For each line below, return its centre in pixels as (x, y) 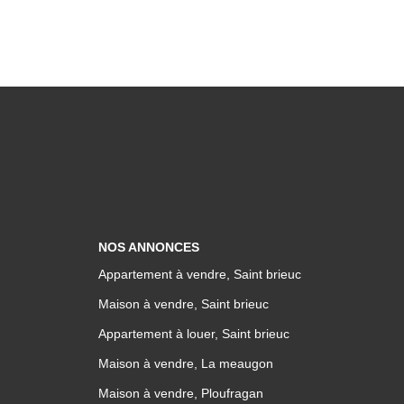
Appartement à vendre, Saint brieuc (199, 274)
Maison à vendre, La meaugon (185, 363)
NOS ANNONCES (148, 247)
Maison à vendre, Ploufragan (180, 393)
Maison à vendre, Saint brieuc (183, 303)
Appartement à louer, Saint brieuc (193, 333)
